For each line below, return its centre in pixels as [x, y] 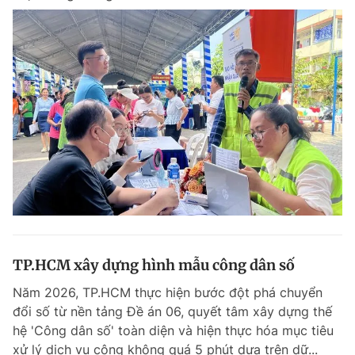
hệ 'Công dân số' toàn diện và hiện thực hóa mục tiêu [173, 331]
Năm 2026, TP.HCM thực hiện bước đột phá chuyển [168, 293]
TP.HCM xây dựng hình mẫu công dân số [154, 265]
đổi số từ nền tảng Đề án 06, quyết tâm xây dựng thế [172, 312]
